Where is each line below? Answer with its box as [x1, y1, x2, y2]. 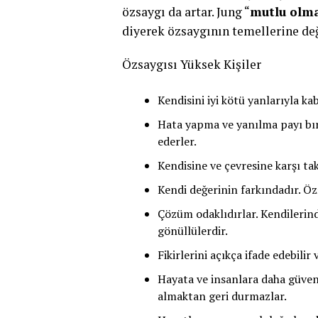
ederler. [158, 133, 197, 149]
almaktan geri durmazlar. [158, 288, 289, 304]
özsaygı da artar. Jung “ [122, 4, 250, 20]
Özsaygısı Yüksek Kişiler [122, 56, 261, 72]
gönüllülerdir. [158, 223, 228, 238]
